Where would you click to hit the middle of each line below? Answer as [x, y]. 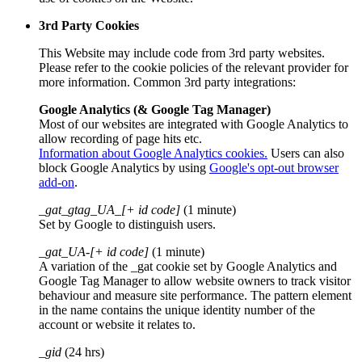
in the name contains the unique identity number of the [177, 309]
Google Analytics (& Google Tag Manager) [155, 109]
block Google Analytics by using [122, 167]
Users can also [306, 153]
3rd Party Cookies [89, 25]
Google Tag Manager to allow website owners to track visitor [195, 280]
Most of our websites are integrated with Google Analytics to [194, 124]
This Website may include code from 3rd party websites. [182, 53]
